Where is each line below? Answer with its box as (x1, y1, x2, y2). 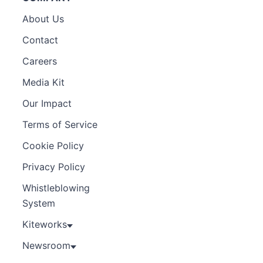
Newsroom (22, 240, 70, 251)
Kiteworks (22, 218, 67, 230)
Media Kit (22, 76, 65, 88)
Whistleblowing (22, 182, 90, 194)
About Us (22, 13, 64, 25)
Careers (22, 55, 57, 67)
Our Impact (22, 97, 72, 109)
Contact (22, 34, 58, 46)
